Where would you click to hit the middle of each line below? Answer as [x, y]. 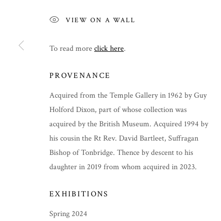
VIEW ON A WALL [101, 20]
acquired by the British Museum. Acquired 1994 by [129, 124]
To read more [72, 48]
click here [109, 48]
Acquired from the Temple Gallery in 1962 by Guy [128, 95]
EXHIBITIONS [79, 194]
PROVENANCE [80, 75]
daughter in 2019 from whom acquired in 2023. [123, 167]
